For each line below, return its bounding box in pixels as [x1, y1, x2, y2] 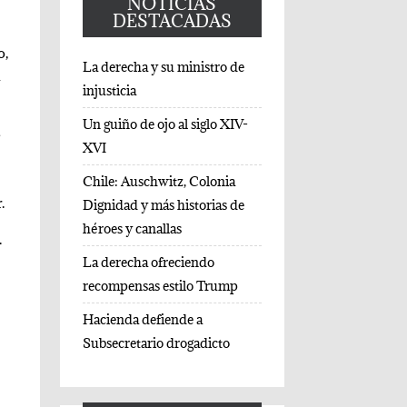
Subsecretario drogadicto [82, 333, 233, 352]
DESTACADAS [112, 9, 232, 32]
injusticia [82, 81, 136, 99]
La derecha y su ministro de [82, 57, 244, 75]
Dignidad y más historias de [82, 195, 244, 213]
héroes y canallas [82, 219, 182, 237]
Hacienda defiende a [82, 310, 203, 328]
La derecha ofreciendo [82, 253, 214, 271]
